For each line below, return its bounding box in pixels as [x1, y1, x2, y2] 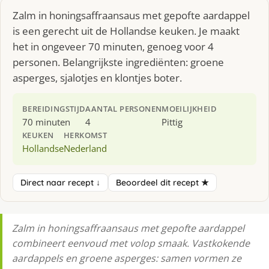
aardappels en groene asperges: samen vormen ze [12, 251, 241, 265]
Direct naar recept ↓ [20, 177, 100, 188]
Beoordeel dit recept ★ [116, 177, 209, 188]
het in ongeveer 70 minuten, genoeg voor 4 [13, 39, 214, 53]
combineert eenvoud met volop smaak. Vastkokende [12, 236, 250, 250]
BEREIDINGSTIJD [22, 103, 86, 114]
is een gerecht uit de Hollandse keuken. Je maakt [13, 23, 240, 38]
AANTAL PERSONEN [85, 103, 162, 114]
